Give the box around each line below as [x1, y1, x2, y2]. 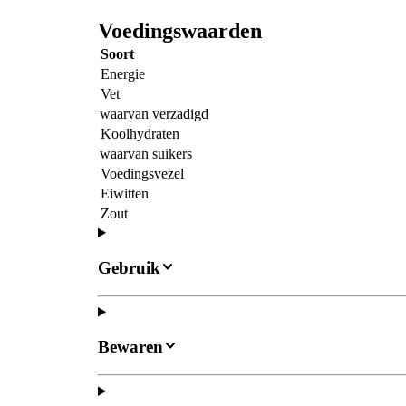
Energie [101, 66, 145, 82]
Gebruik [98, 257, 160, 277]
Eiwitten [101, 186, 149, 202]
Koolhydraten [101, 126, 179, 142]
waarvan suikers [100, 146, 192, 162]
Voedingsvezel [101, 166, 184, 182]
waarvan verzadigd [100, 106, 208, 122]
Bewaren [98, 337, 163, 357]
